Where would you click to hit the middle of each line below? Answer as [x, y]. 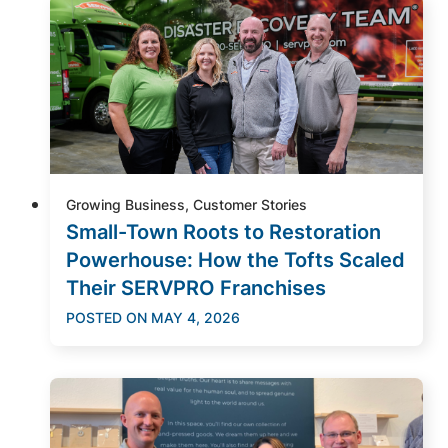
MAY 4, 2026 [195, 317]
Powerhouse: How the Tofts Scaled [235, 259]
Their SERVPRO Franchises [196, 287]
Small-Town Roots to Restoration [223, 231]
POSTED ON [106, 317]
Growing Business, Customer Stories [186, 204]
